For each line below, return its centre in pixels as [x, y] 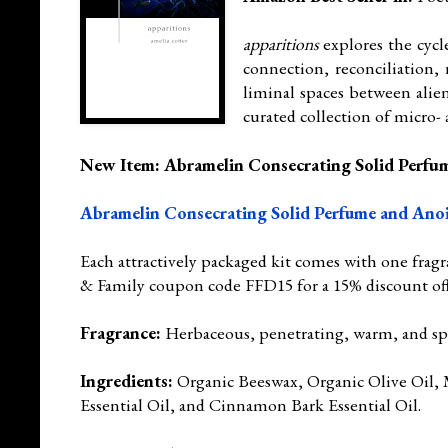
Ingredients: [126, 380]
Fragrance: [120, 332]
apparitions [280, 43]
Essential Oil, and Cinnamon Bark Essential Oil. [250, 404]
